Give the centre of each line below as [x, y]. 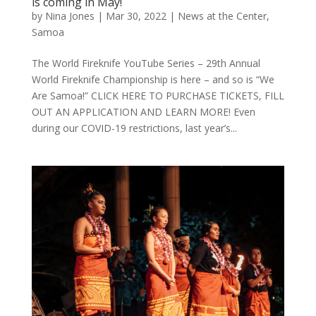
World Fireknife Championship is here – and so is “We [153, 79]
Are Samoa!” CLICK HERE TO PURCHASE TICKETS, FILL [158, 95]
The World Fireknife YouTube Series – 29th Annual [146, 63]
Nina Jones [69, 16]
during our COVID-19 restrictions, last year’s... [134, 128]
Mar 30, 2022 [136, 16]
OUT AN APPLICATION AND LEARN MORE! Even [143, 111]
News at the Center [222, 16]
